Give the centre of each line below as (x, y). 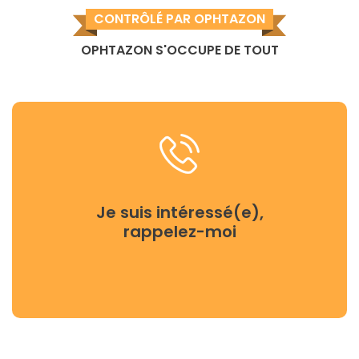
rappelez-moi (179, 231)
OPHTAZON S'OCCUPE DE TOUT (179, 50)
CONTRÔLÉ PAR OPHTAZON (179, 18)
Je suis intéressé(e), (179, 212)
